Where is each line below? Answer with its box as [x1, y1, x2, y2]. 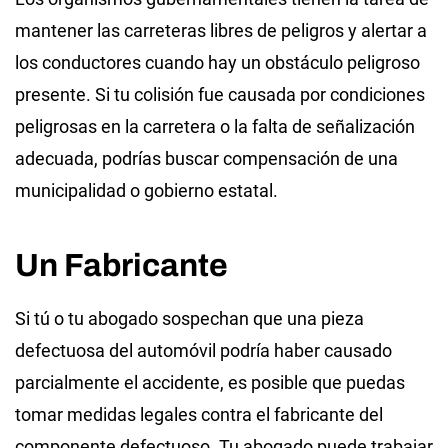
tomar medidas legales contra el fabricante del [15, 403, 383, 425]
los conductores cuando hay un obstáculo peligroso [15, 51, 420, 73]
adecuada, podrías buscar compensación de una [15, 147, 398, 169]
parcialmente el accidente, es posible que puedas [15, 371, 405, 393]
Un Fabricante [15, 247, 228, 283]
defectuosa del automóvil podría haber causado [15, 339, 392, 361]
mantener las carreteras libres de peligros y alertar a [15, 19, 427, 41]
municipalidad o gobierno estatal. [15, 179, 278, 201]
